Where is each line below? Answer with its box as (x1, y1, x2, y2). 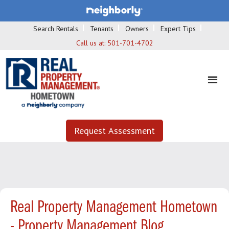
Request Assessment (74, 124, 155, 136)
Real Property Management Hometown (10, 198, 217, 217)
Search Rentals (33, 24, 78, 33)
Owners (125, 24, 149, 33)
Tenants (90, 24, 113, 33)
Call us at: (76, 38, 107, 48)
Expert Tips (161, 24, 196, 33)
